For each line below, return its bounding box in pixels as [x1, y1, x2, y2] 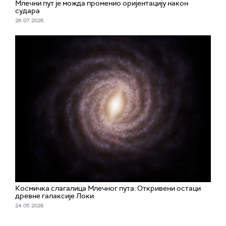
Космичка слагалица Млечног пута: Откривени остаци [15, 183, 201, 193]
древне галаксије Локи [15, 191, 94, 200]
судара [15, 6, 40, 15]
